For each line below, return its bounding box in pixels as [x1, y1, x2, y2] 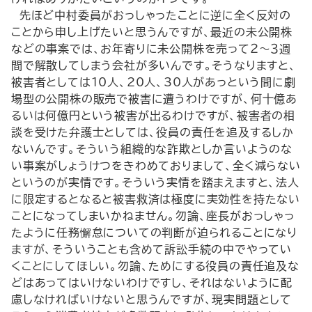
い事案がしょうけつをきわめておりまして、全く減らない [11, 160, 301, 171]
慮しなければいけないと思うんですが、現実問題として [11, 294, 292, 305]
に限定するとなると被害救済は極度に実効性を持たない [11, 194, 300, 205]
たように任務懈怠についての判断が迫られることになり [11, 227, 297, 238]
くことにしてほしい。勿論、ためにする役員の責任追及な [11, 260, 299, 272]
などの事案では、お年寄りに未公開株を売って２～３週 [11, 43, 291, 54]
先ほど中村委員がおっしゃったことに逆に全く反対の [11, 10, 291, 21]
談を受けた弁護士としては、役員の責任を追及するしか [11, 127, 294, 138]
